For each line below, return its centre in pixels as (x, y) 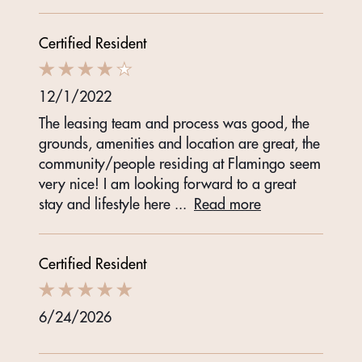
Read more (227, 204)
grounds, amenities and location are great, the (179, 144)
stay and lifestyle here (107, 204)
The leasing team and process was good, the (174, 124)
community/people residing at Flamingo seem (180, 164)
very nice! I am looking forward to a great (167, 184)
